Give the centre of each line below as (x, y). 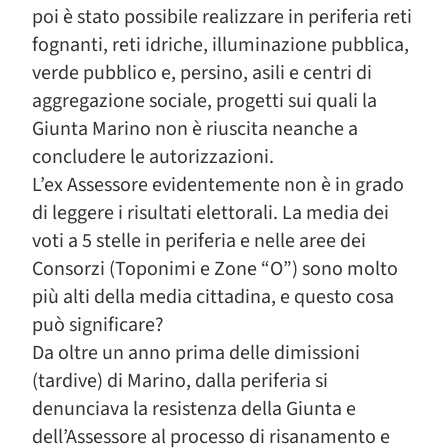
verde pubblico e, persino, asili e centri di (202, 73)
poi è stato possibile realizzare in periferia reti (222, 17)
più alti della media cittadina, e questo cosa (213, 297)
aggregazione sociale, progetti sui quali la (204, 101)
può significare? (98, 325)
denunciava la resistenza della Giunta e (194, 409)
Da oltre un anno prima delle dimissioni (196, 353)
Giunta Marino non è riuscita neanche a (195, 129)
